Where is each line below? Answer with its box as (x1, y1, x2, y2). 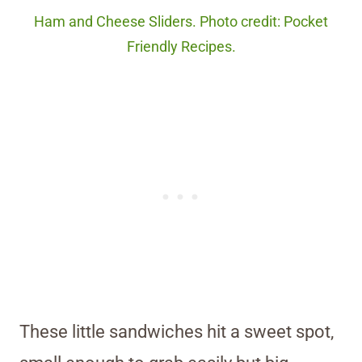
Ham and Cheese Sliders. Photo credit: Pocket (34, 14, 328, 31)
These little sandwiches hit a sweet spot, (19, 322, 334, 343)
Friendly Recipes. (126, 39, 236, 56)
